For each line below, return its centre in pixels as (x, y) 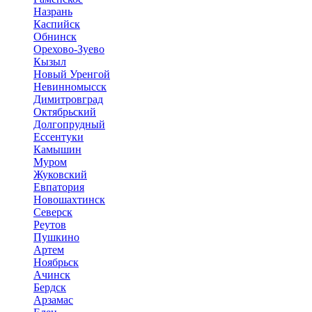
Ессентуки (58, 136)
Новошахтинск (69, 199)
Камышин (57, 149)
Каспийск (57, 24)
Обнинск (55, 36)
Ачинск (52, 274)
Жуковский (60, 174)
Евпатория (59, 187)
